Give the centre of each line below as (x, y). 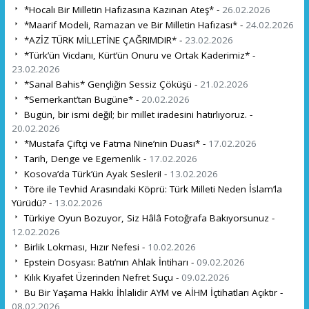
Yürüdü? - (33, 202)
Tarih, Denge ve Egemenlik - (85, 158)
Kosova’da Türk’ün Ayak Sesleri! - (95, 173)
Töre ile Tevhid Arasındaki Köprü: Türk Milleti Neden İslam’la (151, 189)
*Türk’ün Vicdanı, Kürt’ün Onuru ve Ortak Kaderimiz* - (138, 55)
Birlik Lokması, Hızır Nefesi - (84, 247)
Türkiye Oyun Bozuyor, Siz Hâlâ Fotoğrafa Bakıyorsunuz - (148, 218)
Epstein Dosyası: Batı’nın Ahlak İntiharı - (109, 262)
